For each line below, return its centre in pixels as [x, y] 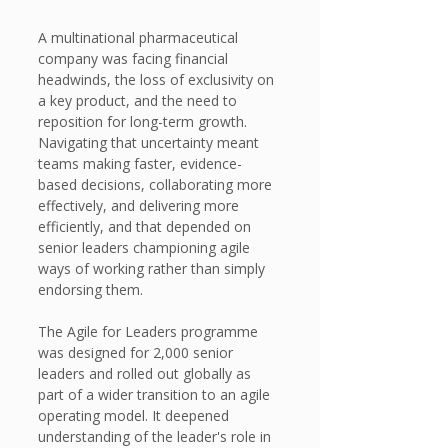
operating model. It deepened [135, 416]
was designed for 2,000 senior [137, 353]
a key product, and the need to [139, 101]
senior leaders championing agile [146, 248]
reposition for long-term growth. [144, 122]
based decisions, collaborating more [157, 185]
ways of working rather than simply [153, 269]
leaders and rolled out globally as [146, 374]
